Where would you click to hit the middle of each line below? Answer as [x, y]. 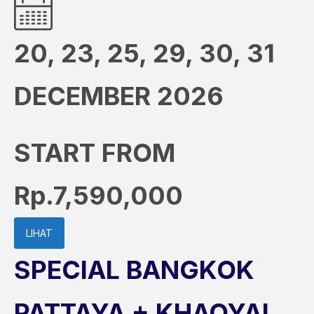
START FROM [95, 153]
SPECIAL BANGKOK [134, 270]
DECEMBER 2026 [119, 96]
